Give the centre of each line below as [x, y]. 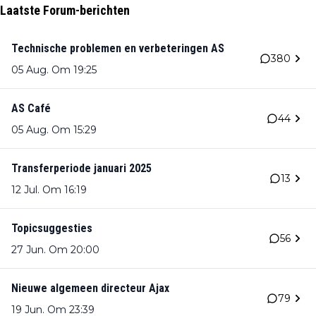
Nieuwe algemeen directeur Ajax [90, 288]
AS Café [31, 109]
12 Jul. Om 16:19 [49, 190]
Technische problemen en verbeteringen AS [118, 49]
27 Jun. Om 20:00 [55, 250]
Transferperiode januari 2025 [81, 169]
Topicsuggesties [52, 229]
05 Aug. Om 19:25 [54, 70]
